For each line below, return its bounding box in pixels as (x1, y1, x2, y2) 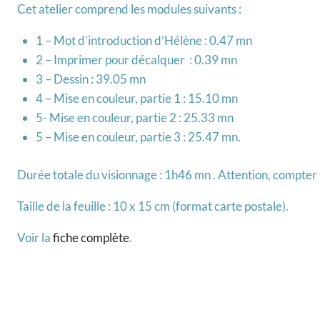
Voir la (17, 229, 53, 245)
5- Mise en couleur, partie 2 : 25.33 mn (35, 110, 234, 126)
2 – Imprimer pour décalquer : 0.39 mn (35, 52, 237, 68)
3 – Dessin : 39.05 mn (35, 71, 146, 87)
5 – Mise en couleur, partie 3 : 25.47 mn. (35, 129, 241, 145)
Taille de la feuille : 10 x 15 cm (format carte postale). (17, 198, 289, 214)
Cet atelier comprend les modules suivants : (17, 1, 241, 17)
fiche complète (53, 229, 129, 245)
